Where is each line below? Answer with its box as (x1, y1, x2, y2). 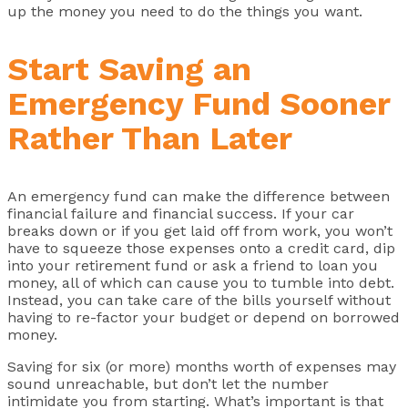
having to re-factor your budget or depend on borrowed (7, 308, 400, 326)
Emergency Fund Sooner (7, 84, 390, 123)
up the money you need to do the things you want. (7, 2, 362, 20)
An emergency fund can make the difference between (7, 187, 390, 205)
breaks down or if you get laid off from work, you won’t (7, 221, 393, 240)
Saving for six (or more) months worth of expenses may (7, 357, 396, 375)
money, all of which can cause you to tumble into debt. (7, 273, 394, 291)
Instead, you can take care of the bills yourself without (7, 291, 391, 309)
